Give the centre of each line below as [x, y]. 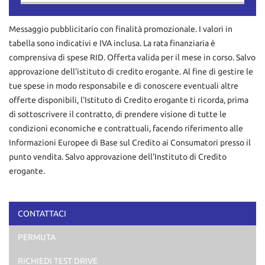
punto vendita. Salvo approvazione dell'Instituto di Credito [118, 157]
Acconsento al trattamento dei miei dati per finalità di [129, 240]
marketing [38, 252]
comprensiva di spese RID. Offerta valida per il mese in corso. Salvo [132, 58]
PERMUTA [37, 237]
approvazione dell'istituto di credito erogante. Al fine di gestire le [131, 72]
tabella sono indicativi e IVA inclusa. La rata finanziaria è [112, 43]
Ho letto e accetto [68, 227]
